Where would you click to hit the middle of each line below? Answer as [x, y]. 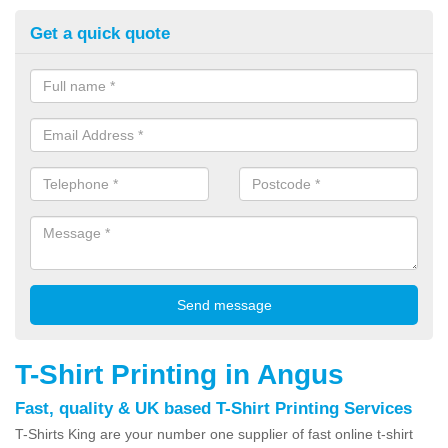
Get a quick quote [100, 33]
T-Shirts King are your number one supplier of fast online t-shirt [214, 433]
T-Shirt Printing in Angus [179, 374]
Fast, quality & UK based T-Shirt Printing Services [213, 408]
